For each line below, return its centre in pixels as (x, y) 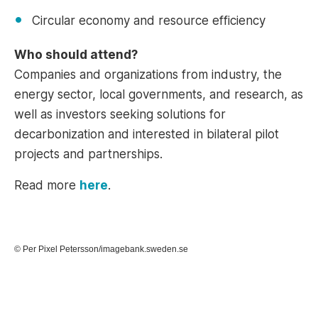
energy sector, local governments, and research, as (159, 94)
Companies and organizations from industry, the (148, 75)
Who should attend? (76, 55)
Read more (47, 185)
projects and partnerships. (88, 154)
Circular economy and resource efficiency (149, 21)
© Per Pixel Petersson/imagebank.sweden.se (101, 249)
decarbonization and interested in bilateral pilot (147, 134)
